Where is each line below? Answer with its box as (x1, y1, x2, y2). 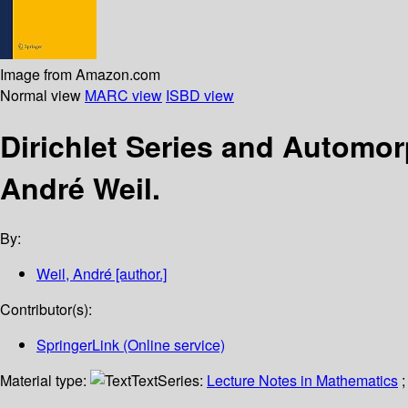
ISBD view (166, 84, 234, 106)
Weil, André (36, 263, 112, 285)
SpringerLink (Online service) (36, 334, 225, 356)
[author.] (112, 263, 167, 285)
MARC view (85, 84, 162, 106)
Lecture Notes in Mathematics (207, 370, 398, 392)
